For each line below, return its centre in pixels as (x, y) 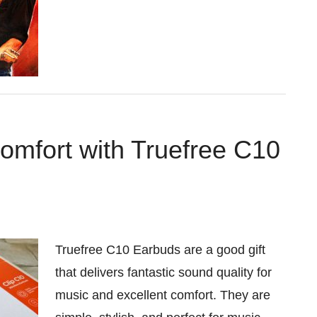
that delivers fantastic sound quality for (163, 272)
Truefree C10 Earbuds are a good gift (160, 250)
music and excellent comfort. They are (163, 295)
